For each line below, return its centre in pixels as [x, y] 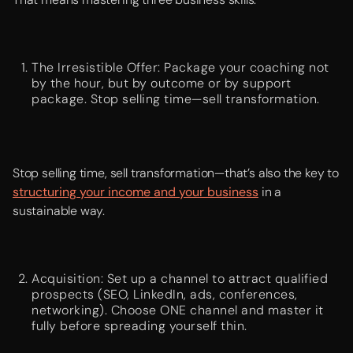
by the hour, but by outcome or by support [162, 83]
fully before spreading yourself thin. [139, 326]
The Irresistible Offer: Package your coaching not [180, 67]
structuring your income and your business [136, 192]
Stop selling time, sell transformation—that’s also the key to [176, 173]
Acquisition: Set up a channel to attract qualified [180, 279]
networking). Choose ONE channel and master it [178, 310]
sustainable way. [59, 211]
